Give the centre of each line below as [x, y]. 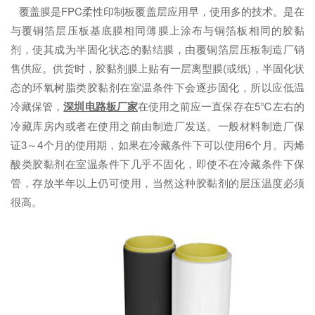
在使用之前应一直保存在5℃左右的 [221, 106]
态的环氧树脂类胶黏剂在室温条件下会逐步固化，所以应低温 [157, 87]
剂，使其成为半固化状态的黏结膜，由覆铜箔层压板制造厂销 [157, 49]
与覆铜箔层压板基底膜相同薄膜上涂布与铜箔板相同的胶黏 [157, 30]
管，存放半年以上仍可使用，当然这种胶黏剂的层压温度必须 [157, 182]
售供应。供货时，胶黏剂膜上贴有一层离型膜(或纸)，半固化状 [157, 68]
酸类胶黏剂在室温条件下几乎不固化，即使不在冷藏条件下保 [157, 163]
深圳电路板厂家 [101, 106]
